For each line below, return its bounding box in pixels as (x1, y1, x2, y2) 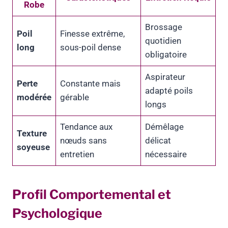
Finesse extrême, (60, 28, 125, 39)
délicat (145, 135, 171, 146)
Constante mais (60, 78, 121, 89)
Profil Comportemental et (12, 186, 171, 202)
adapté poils (145, 85, 193, 96)
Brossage (145, 22, 182, 33)
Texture (17, 128, 47, 139)
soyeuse (17, 142, 50, 153)
